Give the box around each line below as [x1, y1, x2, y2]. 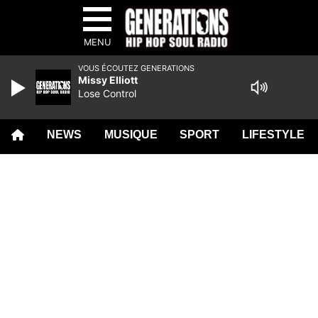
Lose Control [78, 87, 136, 99]
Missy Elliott [78, 74, 138, 86]
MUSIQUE [104, 128, 158, 141]
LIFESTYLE [242, 128, 305, 141]
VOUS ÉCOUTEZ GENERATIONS [78, 63, 194, 73]
